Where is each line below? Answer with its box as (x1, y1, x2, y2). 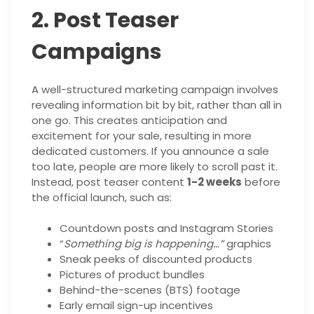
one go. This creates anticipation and (32, 112, 227, 128)
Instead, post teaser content (32, 174, 187, 189)
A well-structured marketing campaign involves (32, 81, 278, 97)
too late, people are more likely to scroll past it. (32, 158, 278, 174)
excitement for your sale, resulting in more (32, 128, 252, 143)
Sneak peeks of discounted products (60, 252, 252, 267)
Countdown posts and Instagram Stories (60, 221, 273, 236)
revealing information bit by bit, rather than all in (32, 97, 282, 112)
